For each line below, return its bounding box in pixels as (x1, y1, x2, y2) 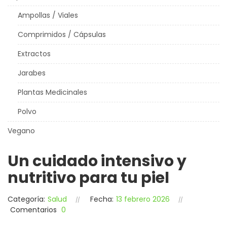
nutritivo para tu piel (8, 167, 169, 188)
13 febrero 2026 (116, 194, 170, 204)
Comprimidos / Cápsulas (18, 29, 106, 40)
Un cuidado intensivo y (8, 150, 186, 172)
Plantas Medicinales (18, 87, 87, 97)
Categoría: (8, 194, 45, 204)
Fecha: (90, 194, 113, 204)
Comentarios (10, 204, 57, 215)
